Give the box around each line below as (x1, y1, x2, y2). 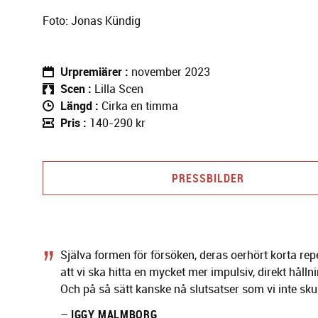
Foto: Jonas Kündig (43, 13, 141, 29)
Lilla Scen (94, 81, 143, 97)
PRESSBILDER (171, 170, 244, 187)
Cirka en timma (102, 98, 178, 114)
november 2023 (131, 64, 210, 80)
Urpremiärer (60, 64, 122, 80)
